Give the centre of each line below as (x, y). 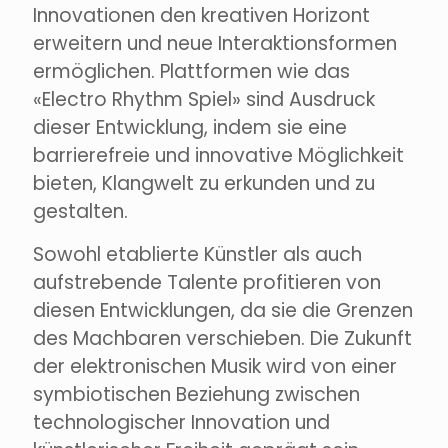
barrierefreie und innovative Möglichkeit (218, 156)
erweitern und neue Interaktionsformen (215, 44)
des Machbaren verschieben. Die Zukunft (222, 339)
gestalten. (80, 212)
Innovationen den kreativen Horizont (201, 16)
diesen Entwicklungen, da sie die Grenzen (223, 311)
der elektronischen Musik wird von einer (215, 367)
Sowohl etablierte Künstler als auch (197, 255)
